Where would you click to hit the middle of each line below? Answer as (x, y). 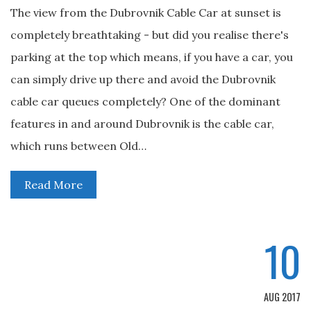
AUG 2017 (282, 297)
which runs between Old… (78, 146)
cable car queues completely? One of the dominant (145, 101)
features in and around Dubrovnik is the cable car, (142, 124)
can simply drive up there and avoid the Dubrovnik (143, 79)
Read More (53, 185)
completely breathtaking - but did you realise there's (150, 35)
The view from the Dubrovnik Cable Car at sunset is (146, 12)
